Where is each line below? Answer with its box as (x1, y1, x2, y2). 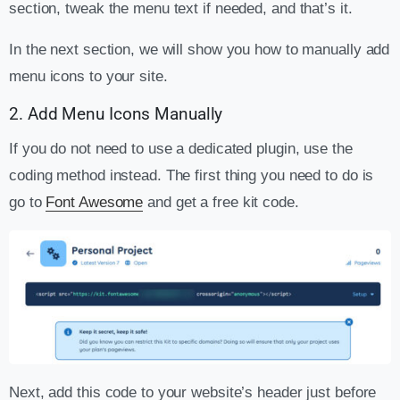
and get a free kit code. (143, 193, 299, 211)
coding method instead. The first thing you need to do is (9, 166, 374, 184)
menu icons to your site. (9, 67, 168, 85)
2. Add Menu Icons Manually (9, 104, 223, 124)
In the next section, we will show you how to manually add (9, 40, 390, 58)
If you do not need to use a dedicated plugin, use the (9, 139, 353, 157)
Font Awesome (46, 193, 144, 211)
